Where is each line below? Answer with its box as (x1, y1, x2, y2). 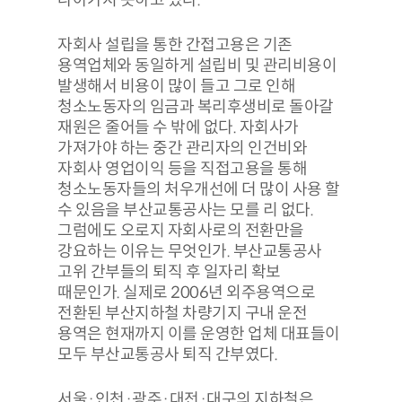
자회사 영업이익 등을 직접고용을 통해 (57, 158, 307, 179)
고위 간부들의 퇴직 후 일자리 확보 (57, 261, 281, 282)
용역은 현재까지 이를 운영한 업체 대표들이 (57, 323, 340, 344)
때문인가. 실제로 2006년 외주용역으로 (57, 282, 315, 302)
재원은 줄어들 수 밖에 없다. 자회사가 (57, 117, 299, 137)
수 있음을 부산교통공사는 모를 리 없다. (57, 199, 313, 220)
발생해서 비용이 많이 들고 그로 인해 (57, 75, 295, 96)
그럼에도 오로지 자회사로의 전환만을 (57, 220, 304, 240)
